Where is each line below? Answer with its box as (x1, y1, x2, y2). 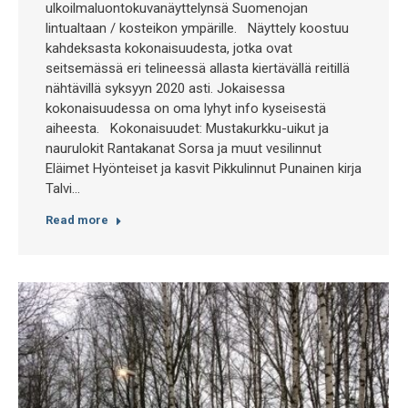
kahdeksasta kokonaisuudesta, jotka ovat (46, 40, 292, 56)
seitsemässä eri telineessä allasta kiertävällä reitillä (46, 60, 350, 76)
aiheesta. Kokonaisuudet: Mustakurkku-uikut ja (46, 120, 329, 137)
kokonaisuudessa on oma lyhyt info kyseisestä (46, 100, 326, 117)
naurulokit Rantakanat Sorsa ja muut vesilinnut (46, 140, 321, 157)
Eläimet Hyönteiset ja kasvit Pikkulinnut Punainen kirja (46, 160, 362, 177)
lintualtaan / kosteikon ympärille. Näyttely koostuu (46, 20, 349, 36)
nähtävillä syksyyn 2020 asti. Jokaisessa (46, 80, 285, 97)
